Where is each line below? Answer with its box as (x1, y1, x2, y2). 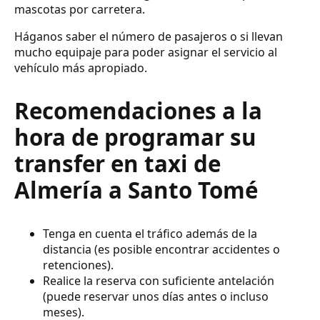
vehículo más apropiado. (14, 59, 147, 76)
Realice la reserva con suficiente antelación (43, 273, 274, 289)
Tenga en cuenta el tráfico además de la (43, 226, 257, 242)
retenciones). (43, 257, 114, 274)
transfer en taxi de (14, 148, 221, 179)
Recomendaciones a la (14, 95, 262, 126)
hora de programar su (14, 121, 256, 152)
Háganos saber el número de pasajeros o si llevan (14, 28, 283, 44)
